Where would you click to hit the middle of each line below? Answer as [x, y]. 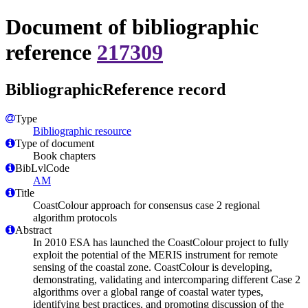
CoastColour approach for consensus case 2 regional [146, 205]
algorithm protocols [75, 217]
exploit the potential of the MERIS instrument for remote [155, 254]
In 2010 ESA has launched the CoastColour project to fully [161, 242]
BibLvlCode [42, 168]
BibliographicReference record [115, 89]
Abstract [33, 230]
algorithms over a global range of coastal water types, [148, 291]
